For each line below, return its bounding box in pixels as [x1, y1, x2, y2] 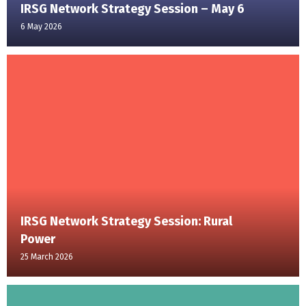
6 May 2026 [20, 22, 62, 32]
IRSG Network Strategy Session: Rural [20, 214, 232, 229]
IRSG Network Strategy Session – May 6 [20, 1, 245, 17]
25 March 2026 [20, 252, 73, 262]
